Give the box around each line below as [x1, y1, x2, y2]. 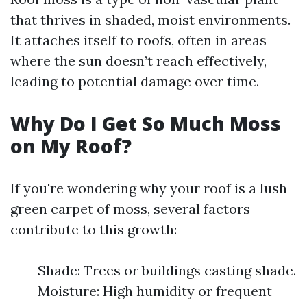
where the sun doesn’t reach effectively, [10, 52, 267, 69]
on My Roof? [10, 133, 132, 159]
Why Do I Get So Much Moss [10, 110, 281, 136]
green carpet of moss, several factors [10, 200, 250, 217]
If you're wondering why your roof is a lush [10, 180, 287, 197]
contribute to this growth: [10, 221, 177, 238]
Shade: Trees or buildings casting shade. [38, 262, 296, 279]
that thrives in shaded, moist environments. [10, 11, 291, 28]
